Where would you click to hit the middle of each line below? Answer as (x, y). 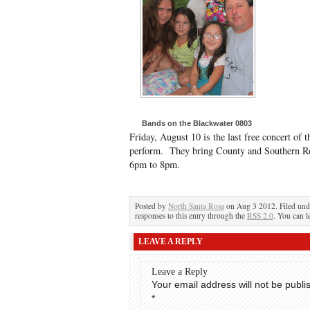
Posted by (152, 206)
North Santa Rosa (196, 206)
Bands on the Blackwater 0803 (197, 123)
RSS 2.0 (260, 216)
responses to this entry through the (191, 216)
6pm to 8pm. (155, 164)
